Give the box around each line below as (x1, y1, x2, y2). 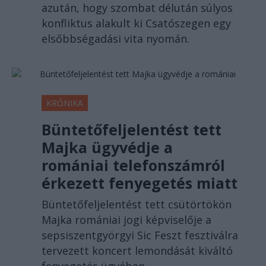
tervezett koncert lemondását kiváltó (42, 243, 233, 258)
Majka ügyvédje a (42, 137, 173, 158)
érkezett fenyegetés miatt (42, 173, 237, 194)
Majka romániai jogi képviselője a (42, 213, 211, 227)
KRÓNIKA (46, 97, 83, 109)
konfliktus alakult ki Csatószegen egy (42, 16, 231, 31)
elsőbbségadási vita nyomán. (42, 31, 189, 46)
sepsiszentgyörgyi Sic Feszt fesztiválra (42, 228, 238, 243)
